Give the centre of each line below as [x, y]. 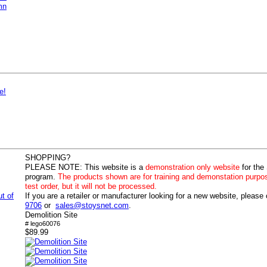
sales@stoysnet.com [92, 205]
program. [41, 177]
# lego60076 [43, 223]
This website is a [115, 167]
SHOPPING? [48, 158]
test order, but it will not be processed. [91, 186]
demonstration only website [193, 167]
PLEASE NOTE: [55, 167]
